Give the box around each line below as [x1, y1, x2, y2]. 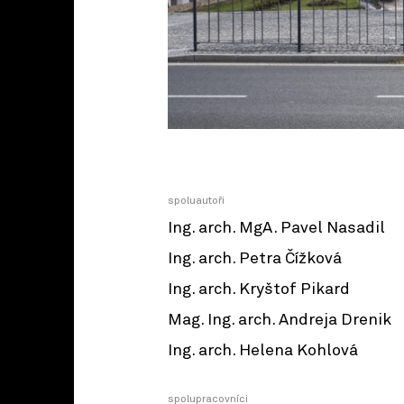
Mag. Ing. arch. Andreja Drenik [168, 312, 391, 329]
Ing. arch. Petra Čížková [168, 251, 342, 268]
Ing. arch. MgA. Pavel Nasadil [168, 220, 385, 237]
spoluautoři [168, 196, 225, 207]
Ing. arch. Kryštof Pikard [168, 281, 350, 298]
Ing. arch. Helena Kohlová [168, 343, 358, 360]
